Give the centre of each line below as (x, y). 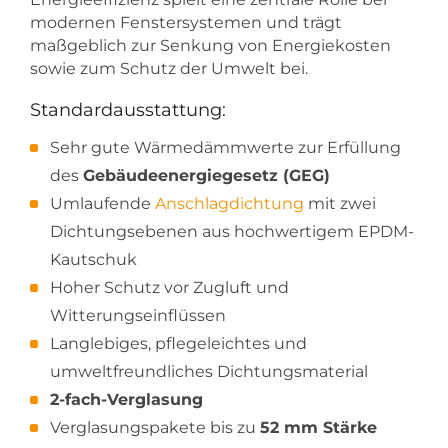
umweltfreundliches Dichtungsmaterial (209, 372)
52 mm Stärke (318, 428)
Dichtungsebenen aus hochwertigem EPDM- (232, 232)
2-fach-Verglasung (126, 400)
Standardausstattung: (128, 109)
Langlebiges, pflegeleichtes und (178, 344)
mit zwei (340, 204)
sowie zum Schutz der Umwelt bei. (169, 68)
